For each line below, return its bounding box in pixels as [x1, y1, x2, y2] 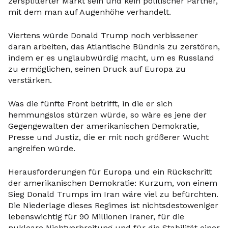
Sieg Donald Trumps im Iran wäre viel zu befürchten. [8, 189, 218, 199]
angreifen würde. [8, 144, 75, 153]
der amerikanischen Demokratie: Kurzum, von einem [8, 178, 217, 188]
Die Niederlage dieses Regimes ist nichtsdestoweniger [8, 201, 218, 210]
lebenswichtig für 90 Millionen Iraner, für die [8, 212, 184, 221]
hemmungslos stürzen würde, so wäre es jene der [8, 110, 207, 120]
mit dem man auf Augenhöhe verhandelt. [8, 7, 171, 17]
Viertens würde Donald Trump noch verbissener [8, 31, 198, 40]
